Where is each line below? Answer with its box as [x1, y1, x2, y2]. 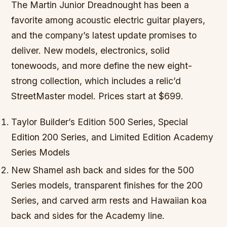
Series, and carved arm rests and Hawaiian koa [11, 195, 207, 206]
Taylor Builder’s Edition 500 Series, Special [11, 117, 188, 128]
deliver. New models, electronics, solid [11, 45, 170, 56]
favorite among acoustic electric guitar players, [11, 15, 206, 25]
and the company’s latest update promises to [11, 30, 197, 41]
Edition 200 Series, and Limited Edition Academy [11, 132, 214, 143]
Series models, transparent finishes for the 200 [11, 180, 203, 191]
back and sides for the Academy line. [11, 210, 165, 221]
